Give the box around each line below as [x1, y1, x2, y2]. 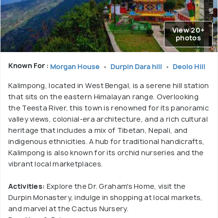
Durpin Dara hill [110, 61, 163, 71]
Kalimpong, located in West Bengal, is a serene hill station [8, 80, 209, 90]
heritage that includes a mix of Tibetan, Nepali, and [8, 125, 188, 135]
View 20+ [172, 25, 205, 35]
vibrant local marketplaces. [8, 159, 103, 168]
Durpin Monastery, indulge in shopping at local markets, [8, 192, 203, 202]
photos [176, 33, 201, 42]
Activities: [8, 181, 45, 191]
